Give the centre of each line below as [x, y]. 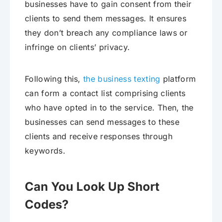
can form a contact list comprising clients [105, 93]
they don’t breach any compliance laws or [106, 32]
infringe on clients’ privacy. [78, 47]
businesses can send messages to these [102, 122]
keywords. [45, 150]
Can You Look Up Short [92, 186]
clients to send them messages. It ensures [106, 18]
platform [178, 79]
